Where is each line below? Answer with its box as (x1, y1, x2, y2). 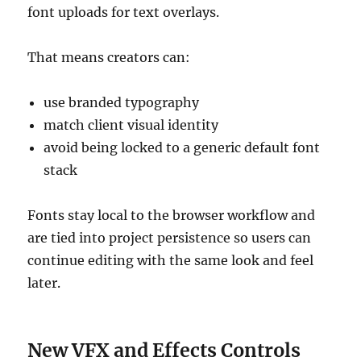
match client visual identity (44, 117, 219, 134)
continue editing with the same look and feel (27, 252, 314, 269)
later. (27, 275, 61, 292)
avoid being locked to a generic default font (44, 139, 321, 156)
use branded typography (44, 94, 200, 111)
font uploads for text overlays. (27, 4, 220, 21)
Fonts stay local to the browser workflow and (27, 207, 316, 224)
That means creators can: (27, 49, 191, 66)
